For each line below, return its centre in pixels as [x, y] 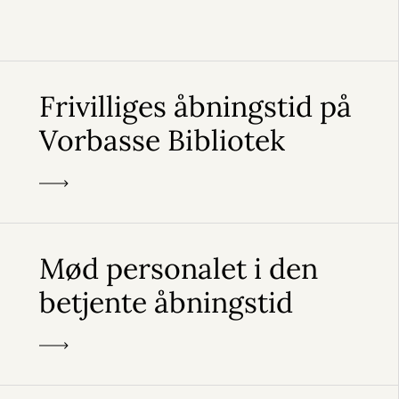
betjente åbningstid [166, 302]
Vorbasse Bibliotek [162, 140]
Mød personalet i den [179, 269]
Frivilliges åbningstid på [195, 106]
